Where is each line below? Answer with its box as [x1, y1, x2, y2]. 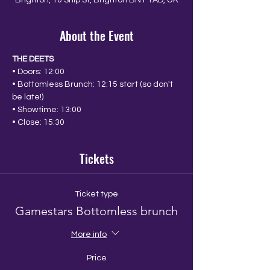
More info [71, 230, 107, 239]
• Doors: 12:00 [12, 67, 64, 76]
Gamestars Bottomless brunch [15, 204, 178, 218]
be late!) [12, 93, 43, 101]
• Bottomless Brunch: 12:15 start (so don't [12, 80, 175, 89]
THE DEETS [12, 55, 54, 63]
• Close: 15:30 [12, 118, 64, 127]
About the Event [59, 27, 134, 45]
